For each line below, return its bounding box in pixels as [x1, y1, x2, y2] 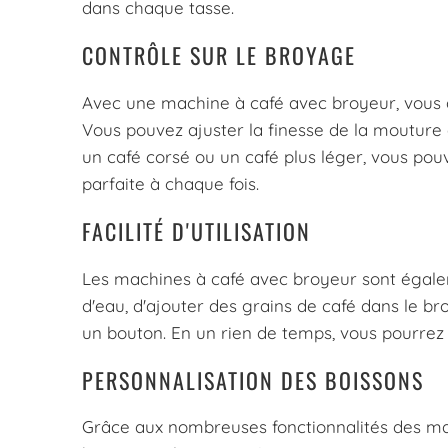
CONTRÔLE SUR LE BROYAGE [82, 39, 356, 72]
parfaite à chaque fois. [82, 172, 259, 194]
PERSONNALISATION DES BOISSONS [82, 363, 424, 396]
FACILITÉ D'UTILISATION [82, 215, 311, 248]
